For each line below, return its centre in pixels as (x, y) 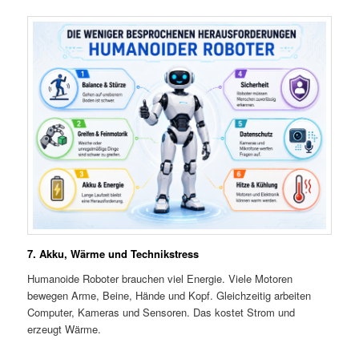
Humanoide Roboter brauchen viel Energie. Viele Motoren (160, 279)
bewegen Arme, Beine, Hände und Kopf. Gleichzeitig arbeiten (169, 296)
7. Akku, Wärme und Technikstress (113, 253)
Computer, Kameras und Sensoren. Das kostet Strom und (161, 313)
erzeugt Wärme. (65, 329)
